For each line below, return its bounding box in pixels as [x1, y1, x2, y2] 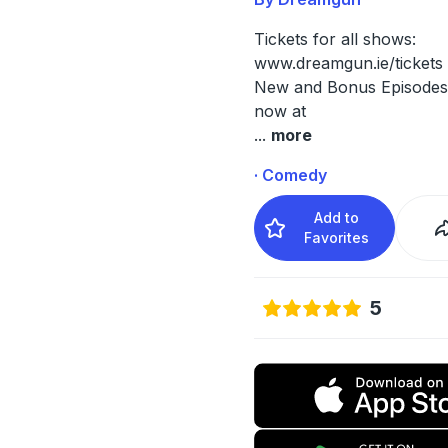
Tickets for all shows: [253, 28, 416, 49]
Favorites [304, 228, 370, 246]
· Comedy [253, 164, 327, 185]
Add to [314, 208, 360, 226]
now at [253, 100, 306, 121]
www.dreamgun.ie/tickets [253, 52, 443, 73]
